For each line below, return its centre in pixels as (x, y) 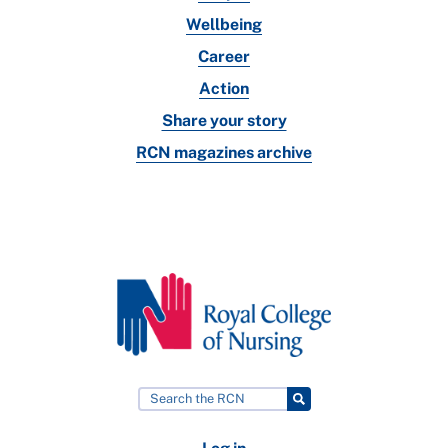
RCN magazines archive (224, 153)
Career (224, 57)
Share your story (224, 121)
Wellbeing (224, 25)
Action (224, 89)
